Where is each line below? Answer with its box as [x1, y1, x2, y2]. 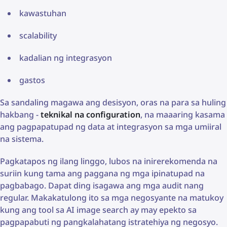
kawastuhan [19, 8, 66, 19]
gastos [19, 74, 45, 86]
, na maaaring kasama [140, 109, 225, 121]
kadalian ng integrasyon [19, 52, 112, 64]
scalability [19, 30, 57, 42]
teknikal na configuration [41, 109, 140, 121]
